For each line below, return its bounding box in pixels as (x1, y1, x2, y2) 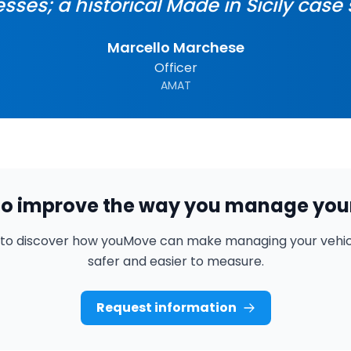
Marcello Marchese (107, 38, 244, 57)
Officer (154, 59, 197, 77)
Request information (96, 299, 237, 317)
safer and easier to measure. (87, 252, 264, 270)
